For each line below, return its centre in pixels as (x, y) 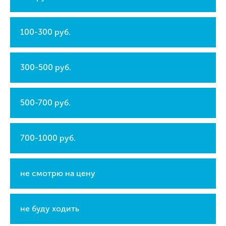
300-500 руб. (46, 67)
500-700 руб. (45, 103)
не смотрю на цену (58, 173)
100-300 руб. (45, 32)
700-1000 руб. (48, 138)
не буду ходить (50, 209)
